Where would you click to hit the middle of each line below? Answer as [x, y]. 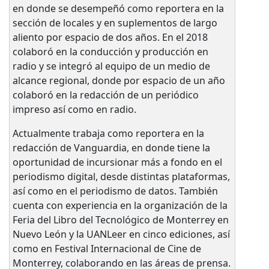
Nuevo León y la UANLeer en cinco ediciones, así [121, 234]
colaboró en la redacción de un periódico [105, 95]
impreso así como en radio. [74, 109]
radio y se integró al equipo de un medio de [111, 66]
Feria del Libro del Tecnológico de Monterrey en [120, 219]
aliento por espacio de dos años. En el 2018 [110, 37]
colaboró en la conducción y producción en [110, 51]
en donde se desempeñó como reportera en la [118, 8]
